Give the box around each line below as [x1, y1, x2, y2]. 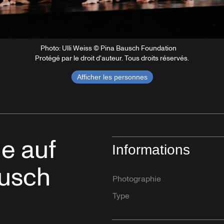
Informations [112, 142, 190, 158]
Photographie [112, 173, 161, 185]
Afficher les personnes [76, 73, 147, 81]
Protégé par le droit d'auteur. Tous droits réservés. [35, 53, 189, 63]
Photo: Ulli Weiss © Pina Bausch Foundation [40, 43, 176, 53]
